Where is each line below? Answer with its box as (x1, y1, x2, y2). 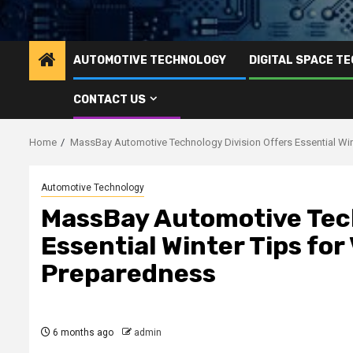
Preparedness (41, 258, 216, 288)
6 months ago (50, 326, 113, 338)
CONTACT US (73, 92, 146, 106)
